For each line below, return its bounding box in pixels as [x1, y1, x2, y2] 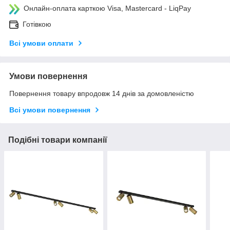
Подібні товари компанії [8, 136, 107, 145]
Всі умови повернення [9, 106, 90, 114]
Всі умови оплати [9, 39, 73, 48]
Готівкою [23, 20, 51, 29]
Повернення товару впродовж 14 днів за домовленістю [9, 89, 194, 98]
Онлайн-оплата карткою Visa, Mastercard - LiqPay [24, 4, 191, 13]
